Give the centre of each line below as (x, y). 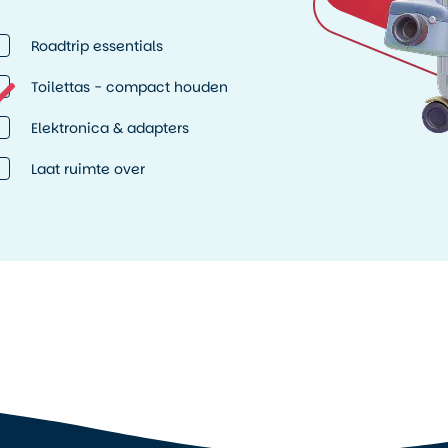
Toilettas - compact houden (129, 86)
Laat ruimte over (87, 168)
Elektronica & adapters (109, 127)
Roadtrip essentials (96, 45)
